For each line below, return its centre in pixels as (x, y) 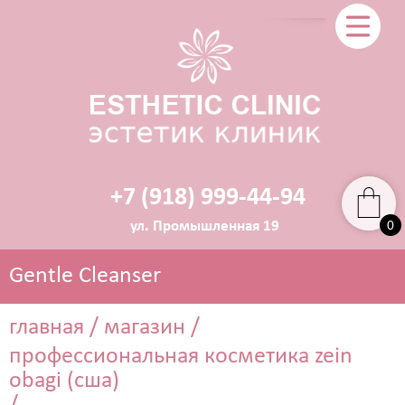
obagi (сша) (64, 381)
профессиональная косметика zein (181, 356)
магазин (145, 327)
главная (47, 327)
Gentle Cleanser (85, 276)
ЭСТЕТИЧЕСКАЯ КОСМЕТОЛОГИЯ (185, 373)
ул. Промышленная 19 (205, 227)
